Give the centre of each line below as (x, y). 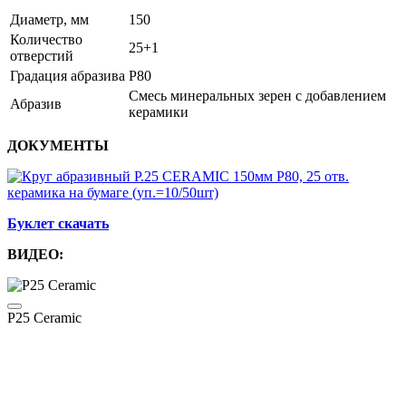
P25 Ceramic (44, 318)
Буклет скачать (58, 224)
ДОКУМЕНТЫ (58, 146)
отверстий (42, 56)
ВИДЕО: (35, 255)
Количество (46, 40)
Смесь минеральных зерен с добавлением (257, 96)
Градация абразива (68, 76)
